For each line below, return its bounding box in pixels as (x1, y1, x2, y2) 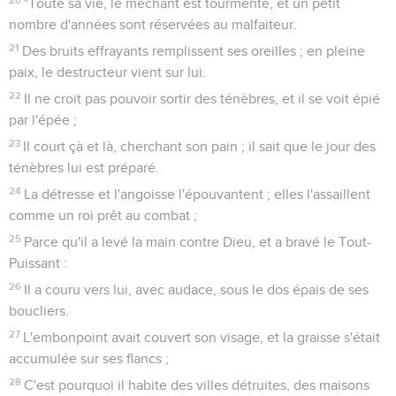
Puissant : (9, 255, 67, 270)
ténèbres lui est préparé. (9, 160, 159, 175)
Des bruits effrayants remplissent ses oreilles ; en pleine (22, 43, 366, 58)
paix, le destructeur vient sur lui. (9, 65, 206, 80)
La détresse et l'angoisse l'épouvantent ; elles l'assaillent (24, 187, 371, 202)
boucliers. (9, 303, 69, 318)
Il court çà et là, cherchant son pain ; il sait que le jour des (23, 139, 377, 154)
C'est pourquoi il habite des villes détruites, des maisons (24, 377, 370, 392)
